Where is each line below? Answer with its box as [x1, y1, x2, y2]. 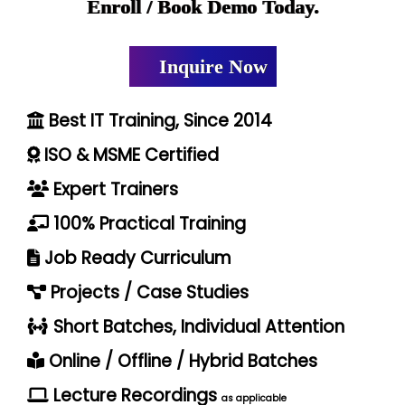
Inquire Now [153, 54, 268, 78]
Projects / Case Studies [46, 279, 249, 305]
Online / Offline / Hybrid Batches [44, 348, 317, 373]
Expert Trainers [49, 176, 178, 202]
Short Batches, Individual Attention [49, 314, 344, 339]
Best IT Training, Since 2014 [44, 108, 272, 133]
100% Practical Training [49, 211, 246, 236]
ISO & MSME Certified [40, 142, 219, 167]
